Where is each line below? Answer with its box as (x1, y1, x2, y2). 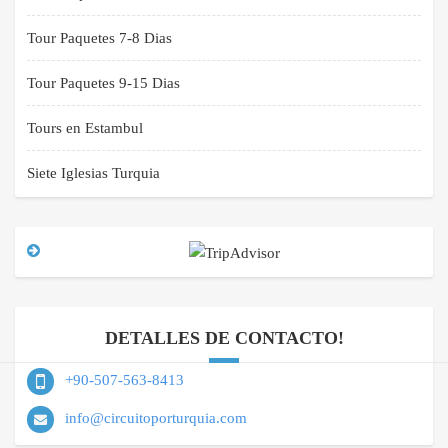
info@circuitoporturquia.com (65, 409, 247, 426)
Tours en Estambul (27, 120, 143, 137)
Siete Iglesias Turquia (27, 165, 160, 182)
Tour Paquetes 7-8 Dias (27, 30, 172, 47)
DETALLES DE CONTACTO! (104, 327, 344, 348)
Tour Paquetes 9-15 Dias (27, 75, 180, 92)
